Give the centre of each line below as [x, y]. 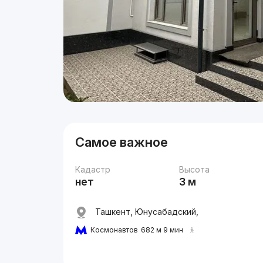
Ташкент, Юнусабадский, [146, 212]
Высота [195, 169]
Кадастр [93, 169]
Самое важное [122, 142]
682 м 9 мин [162, 230]
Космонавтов [114, 230]
